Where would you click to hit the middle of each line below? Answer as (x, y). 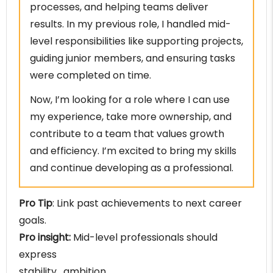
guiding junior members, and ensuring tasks (133, 58)
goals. (33, 221)
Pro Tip (36, 204)
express (38, 255)
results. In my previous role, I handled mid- (130, 24)
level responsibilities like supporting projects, (136, 41)
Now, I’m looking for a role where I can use (130, 100)
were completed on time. (90, 76)
